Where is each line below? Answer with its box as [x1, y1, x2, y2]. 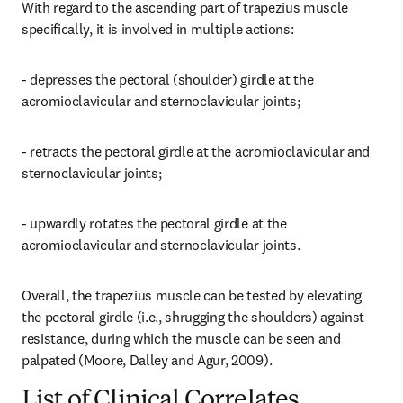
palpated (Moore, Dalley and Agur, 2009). [22, 351, 273, 369]
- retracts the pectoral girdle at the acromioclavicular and [22, 142, 371, 160]
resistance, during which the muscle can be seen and [22, 329, 341, 347]
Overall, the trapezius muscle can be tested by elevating [22, 286, 363, 304]
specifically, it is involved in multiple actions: [22, 20, 294, 38]
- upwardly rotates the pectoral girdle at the [22, 214, 287, 232]
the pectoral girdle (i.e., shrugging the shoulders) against [22, 308, 365, 326]
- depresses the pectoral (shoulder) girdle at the [22, 70, 314, 88]
